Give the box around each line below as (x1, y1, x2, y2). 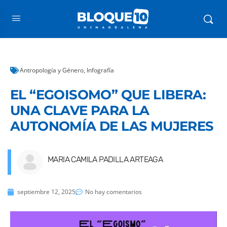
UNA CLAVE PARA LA (10, 102, 149, 119)
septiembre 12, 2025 (17, 187, 75, 196)
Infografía (87, 66, 114, 74)
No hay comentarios (85, 187, 142, 196)
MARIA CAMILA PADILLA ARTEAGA (48, 155, 163, 164)
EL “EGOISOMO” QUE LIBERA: (10, 87, 206, 103)
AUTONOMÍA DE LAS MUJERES (10, 118, 214, 134)
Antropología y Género (20, 66, 84, 74)
